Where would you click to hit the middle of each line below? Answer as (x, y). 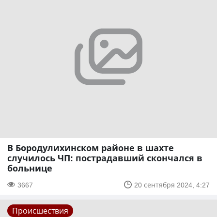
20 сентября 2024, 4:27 (172, 185)
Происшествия (40, 210)
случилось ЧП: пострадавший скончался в (105, 158)
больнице (30, 168)
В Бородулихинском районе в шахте (91, 147)
